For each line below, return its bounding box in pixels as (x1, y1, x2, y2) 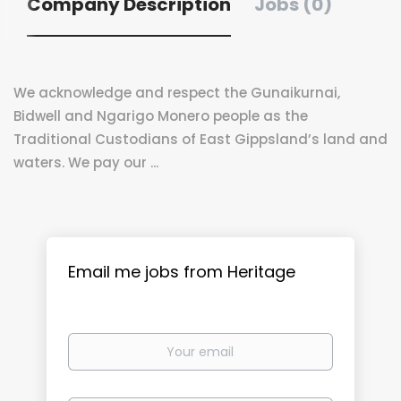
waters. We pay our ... (13, 153, 158, 172)
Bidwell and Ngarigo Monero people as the (13, 107, 308, 125)
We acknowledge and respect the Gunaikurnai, (13, 83, 340, 102)
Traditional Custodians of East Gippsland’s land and (13, 130, 388, 149)
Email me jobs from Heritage (68, 260, 296, 283)
